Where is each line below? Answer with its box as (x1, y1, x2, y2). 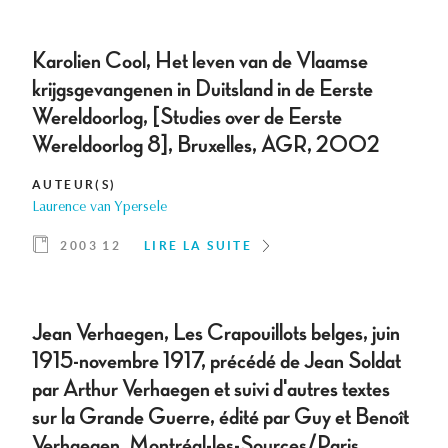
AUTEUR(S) (32, 178, 117, 192)
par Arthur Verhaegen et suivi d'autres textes (32, 377, 390, 402)
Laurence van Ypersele (32, 201, 167, 216)
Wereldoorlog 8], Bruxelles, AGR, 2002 (32, 133, 380, 158)
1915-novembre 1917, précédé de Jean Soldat (32, 349, 401, 374)
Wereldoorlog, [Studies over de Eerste (32, 105, 342, 130)
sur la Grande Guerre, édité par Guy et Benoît (32, 405, 409, 430)
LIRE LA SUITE (144, 239, 253, 253)
